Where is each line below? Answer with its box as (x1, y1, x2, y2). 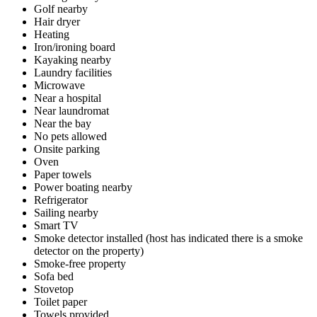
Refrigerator (34, 193, 88, 206)
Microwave (34, 79, 85, 91)
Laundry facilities (34, 66, 112, 79)
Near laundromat (34, 104, 109, 117)
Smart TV (34, 219, 79, 231)
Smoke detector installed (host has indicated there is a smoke (34, 231, 303, 244)
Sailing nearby (34, 206, 98, 219)
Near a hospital (34, 91, 101, 104)
